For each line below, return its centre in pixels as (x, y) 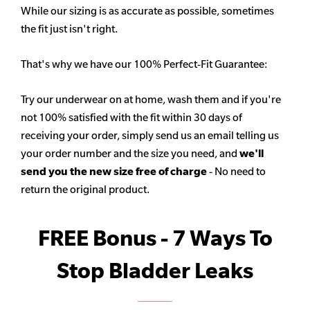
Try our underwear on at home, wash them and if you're (151, 100)
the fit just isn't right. (69, 29)
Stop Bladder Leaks (155, 271)
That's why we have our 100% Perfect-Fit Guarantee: (144, 64)
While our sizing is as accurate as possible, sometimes (147, 11)
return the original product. (85, 190)
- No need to (237, 172)
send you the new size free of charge (115, 172)
